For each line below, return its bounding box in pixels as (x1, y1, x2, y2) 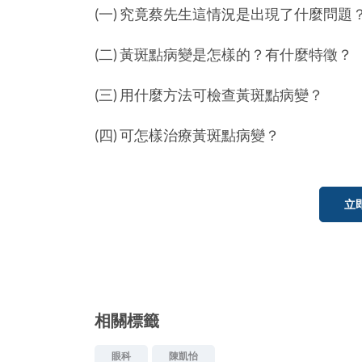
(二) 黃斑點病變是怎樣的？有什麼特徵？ (95, 44, 352, 63)
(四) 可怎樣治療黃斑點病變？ (95, 125, 280, 144)
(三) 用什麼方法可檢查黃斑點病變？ (95, 85, 323, 103)
